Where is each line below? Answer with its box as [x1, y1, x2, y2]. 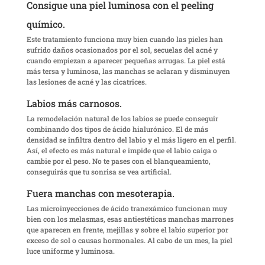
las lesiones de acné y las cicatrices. [26, 77, 147, 87]
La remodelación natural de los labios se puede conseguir [26, 114, 218, 124]
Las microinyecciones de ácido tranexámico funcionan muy [26, 203, 227, 214]
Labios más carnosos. [26, 97, 122, 110]
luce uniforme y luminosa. [26, 246, 115, 256]
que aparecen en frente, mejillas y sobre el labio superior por [26, 225, 228, 235]
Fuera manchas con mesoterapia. [26, 187, 174, 200]
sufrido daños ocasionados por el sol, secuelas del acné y [26, 45, 218, 55]
